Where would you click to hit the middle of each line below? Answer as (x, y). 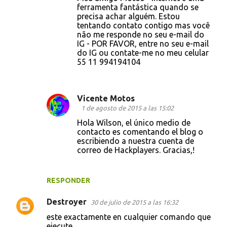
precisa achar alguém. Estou (128, 16)
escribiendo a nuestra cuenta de (136, 141)
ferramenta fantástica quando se (138, 7)
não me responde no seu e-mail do (141, 35)
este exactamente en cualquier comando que (129, 217)
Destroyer (67, 202)
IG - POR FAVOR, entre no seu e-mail (143, 44)
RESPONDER (68, 181)
